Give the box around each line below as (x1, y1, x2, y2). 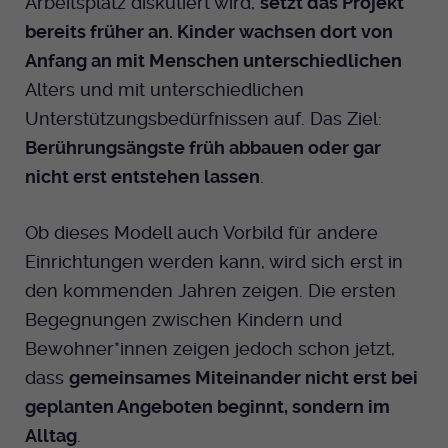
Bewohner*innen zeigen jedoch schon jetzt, (25, 337, 395, 359)
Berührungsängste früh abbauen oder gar (25, 136, 381, 158)
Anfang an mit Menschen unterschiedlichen (25, 49, 402, 71)
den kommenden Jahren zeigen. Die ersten (25, 279, 396, 301)
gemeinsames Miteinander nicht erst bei (69, 366, 418, 388)
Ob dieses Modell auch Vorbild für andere (25, 221, 378, 243)
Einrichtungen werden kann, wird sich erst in (25, 250, 403, 272)
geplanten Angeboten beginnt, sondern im (25, 395, 390, 417)
